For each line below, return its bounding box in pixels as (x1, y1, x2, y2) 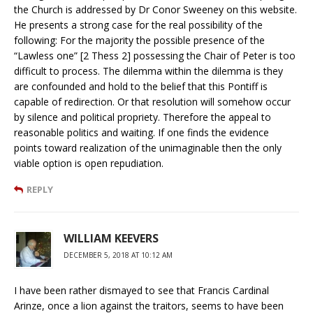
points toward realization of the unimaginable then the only (14, 140, 282, 154)
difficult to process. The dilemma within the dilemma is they (14, 64, 283, 78)
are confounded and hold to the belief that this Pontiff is (14, 79, 268, 93)
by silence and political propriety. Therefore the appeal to (14, 110, 271, 124)
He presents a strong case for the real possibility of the (14, 17, 263, 31)
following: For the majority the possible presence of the (14, 33, 265, 47)
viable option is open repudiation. (14, 156, 163, 170)
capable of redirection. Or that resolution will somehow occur (14, 94, 291, 108)
